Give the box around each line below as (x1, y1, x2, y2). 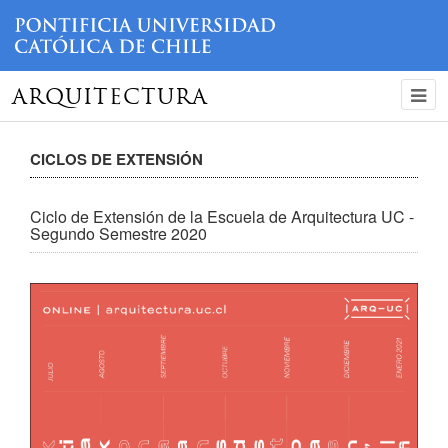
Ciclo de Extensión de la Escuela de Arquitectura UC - (30, 204, 414, 228)
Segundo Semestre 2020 (30, 221, 207, 245)
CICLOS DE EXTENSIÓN (30, 147, 203, 170)
